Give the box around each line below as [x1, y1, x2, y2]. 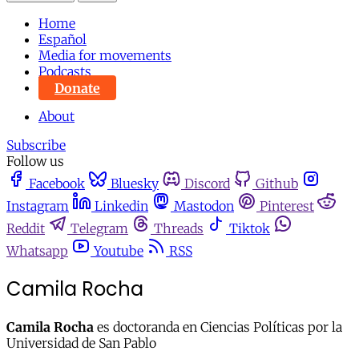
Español [38, 31, 87, 48]
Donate [54, 79, 100, 96]
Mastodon [174, 198, 234, 215]
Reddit [6, 220, 45, 237]
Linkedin [95, 198, 148, 215]
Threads [154, 220, 204, 237]
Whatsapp [6, 243, 68, 260]
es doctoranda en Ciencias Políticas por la [97, 319, 342, 336]
